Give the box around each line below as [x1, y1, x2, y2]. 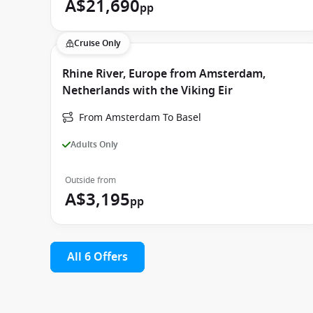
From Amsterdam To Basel [79, 110, 201, 125]
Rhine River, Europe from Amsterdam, [62, 66, 265, 82]
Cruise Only [74, 37, 121, 50]
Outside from [65, 174, 116, 187]
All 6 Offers [67, 249, 128, 265]
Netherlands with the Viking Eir [62, 82, 233, 99]
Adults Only [71, 138, 118, 151]
